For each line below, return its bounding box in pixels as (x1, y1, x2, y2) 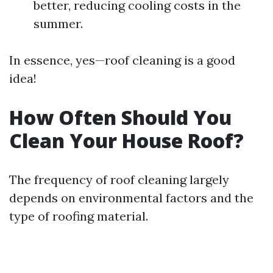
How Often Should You (9, 104, 232, 130)
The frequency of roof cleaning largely (9, 172, 229, 187)
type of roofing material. (9, 208, 148, 224)
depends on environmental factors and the (9, 190, 253, 205)
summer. (34, 16, 83, 31)
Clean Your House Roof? (9, 127, 244, 154)
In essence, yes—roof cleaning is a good (9, 52, 235, 68)
